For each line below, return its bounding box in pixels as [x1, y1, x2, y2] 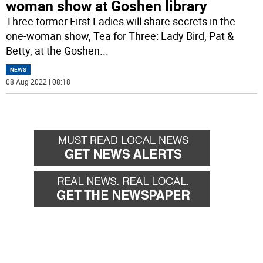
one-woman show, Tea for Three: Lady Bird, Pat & [6, 29, 234, 43]
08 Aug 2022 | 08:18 [6, 77, 71, 87]
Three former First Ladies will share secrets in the [6, 14, 236, 29]
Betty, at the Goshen [6, 43, 100, 58]
